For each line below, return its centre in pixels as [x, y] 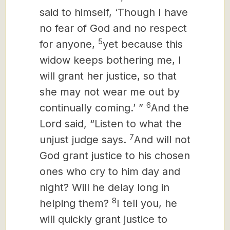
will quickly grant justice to [103, 219]
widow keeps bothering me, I [110, 60]
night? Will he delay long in [104, 187]
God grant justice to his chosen [115, 156]
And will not [162, 140]
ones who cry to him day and [110, 171]
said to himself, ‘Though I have [114, 12]
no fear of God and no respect [113, 28]
